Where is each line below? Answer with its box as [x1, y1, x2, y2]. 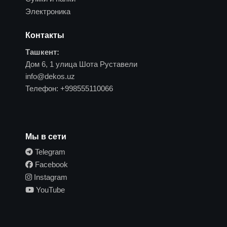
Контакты [25, 30, 64, 40]
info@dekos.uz [25, 71, 75, 81]
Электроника [25, 7, 70, 16]
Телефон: [25, 84, 58, 93]
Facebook [33, 160, 68, 169]
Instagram [32, 172, 67, 181]
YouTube [34, 185, 65, 194]
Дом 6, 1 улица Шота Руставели [25, 59, 137, 68]
